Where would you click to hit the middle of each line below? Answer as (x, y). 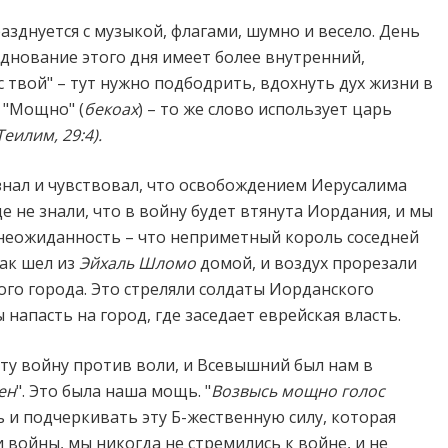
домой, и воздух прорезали (306, 263)
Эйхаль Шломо (137, 263)
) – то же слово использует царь (265, 109)
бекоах (111, 109)
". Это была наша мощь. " (113, 391)
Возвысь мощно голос (298, 391)
